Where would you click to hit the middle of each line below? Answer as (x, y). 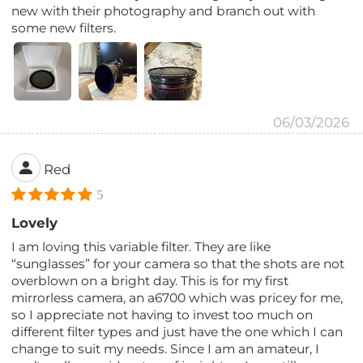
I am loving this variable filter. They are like (141, 246)
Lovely (35, 222)
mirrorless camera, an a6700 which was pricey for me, (177, 297)
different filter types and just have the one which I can (177, 331)
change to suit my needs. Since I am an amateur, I (166, 348)
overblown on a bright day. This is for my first (150, 280)
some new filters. (64, 28)
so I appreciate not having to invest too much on (162, 314)
